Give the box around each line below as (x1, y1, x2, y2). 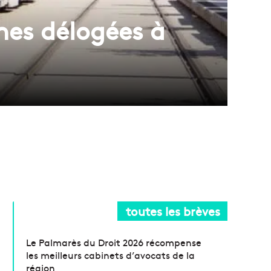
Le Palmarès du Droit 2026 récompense (26, 235, 202, 249)
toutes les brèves (126, 202, 220, 219)
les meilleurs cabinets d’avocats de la (26, 247, 195, 261)
